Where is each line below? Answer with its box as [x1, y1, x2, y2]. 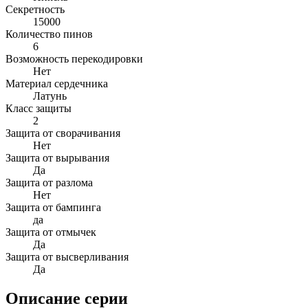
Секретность [5, 3, 65, 15]
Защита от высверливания [5, 250, 129, 263]
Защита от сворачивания [5, 126, 120, 139]
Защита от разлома [5, 176, 93, 188]
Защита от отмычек [5, 225, 96, 238]
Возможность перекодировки [5, 52, 143, 65]
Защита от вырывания [5, 151, 109, 164]
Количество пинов [5, 27, 93, 40]
